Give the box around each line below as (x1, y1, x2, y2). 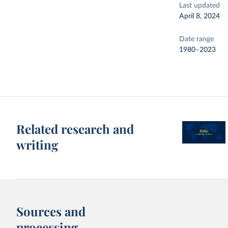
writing (16, 136, 59, 153)
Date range (179, 36, 214, 43)
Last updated (179, 2, 220, 9)
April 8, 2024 (179, 13, 220, 20)
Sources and (16, 203, 86, 219)
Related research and (16, 121, 134, 137)
